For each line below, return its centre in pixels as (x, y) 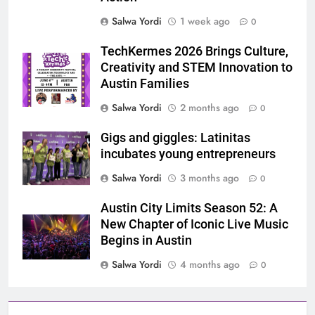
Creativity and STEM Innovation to (197, 68)
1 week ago (205, 21)
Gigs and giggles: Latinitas (175, 138)
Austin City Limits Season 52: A (189, 208)
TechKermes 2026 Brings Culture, (194, 52)
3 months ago (210, 178)
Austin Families (145, 84)
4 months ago (210, 265)
